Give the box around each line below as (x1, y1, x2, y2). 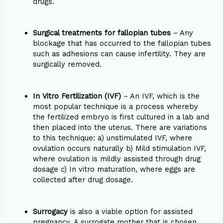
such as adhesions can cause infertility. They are (33, 49, 206, 59)
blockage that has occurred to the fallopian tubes (33, 39, 212, 48)
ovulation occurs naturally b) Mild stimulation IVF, (33, 144, 207, 153)
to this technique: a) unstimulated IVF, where (33, 133, 193, 143)
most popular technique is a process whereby (33, 102, 199, 111)
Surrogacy (33, 207, 68, 217)
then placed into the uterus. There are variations (33, 123, 208, 132)
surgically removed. (33, 60, 102, 69)
